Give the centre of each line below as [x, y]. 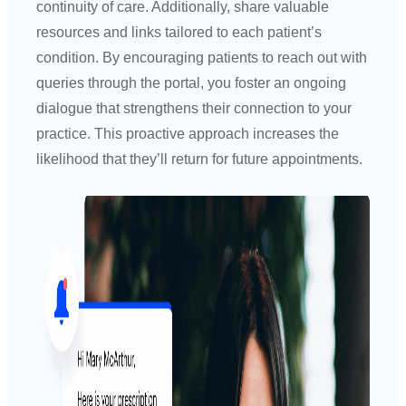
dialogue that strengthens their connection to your [194, 109]
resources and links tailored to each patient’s [179, 33]
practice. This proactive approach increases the [188, 134]
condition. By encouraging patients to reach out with [202, 58]
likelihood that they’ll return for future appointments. [200, 159]
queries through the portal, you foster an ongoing [192, 83]
